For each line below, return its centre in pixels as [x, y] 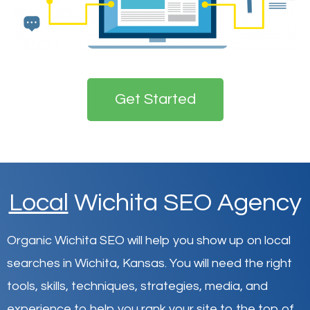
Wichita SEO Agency [185, 202]
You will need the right [231, 263]
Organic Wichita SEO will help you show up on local [149, 240]
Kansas [144, 263]
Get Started [155, 99]
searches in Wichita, [65, 263]
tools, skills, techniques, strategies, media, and [137, 286]
